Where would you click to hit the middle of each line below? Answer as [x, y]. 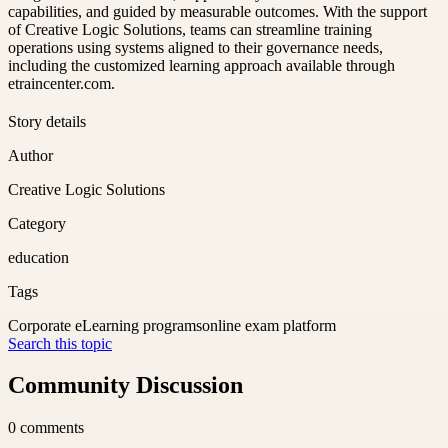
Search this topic [60, 343]
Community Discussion [125, 385]
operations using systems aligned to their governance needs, [195, 47]
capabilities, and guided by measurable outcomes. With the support [217, 11]
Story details [47, 121]
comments [52, 428]
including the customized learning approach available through [201, 65]
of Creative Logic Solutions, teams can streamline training [190, 29]
